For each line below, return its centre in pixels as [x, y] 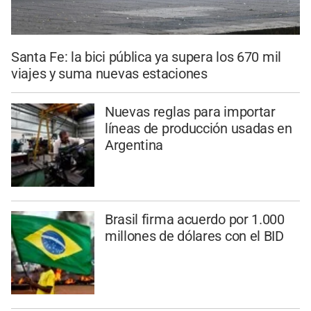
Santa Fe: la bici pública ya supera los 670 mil [146, 57]
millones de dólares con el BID [194, 236]
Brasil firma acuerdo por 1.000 [194, 220]
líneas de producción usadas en [198, 128]
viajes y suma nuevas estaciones [109, 73]
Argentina [134, 145]
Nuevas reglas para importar [190, 111]
